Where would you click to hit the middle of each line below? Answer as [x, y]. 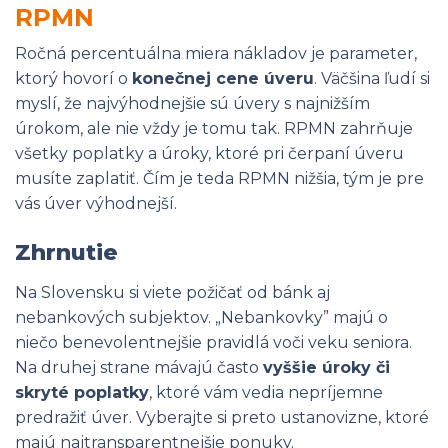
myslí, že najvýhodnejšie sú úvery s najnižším [192, 104]
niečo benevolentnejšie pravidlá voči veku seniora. [213, 343]
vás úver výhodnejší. [96, 204]
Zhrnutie [66, 253]
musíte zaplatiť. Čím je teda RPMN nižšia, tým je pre [219, 179]
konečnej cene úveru [223, 79]
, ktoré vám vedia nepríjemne [266, 393]
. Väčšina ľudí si [372, 79]
